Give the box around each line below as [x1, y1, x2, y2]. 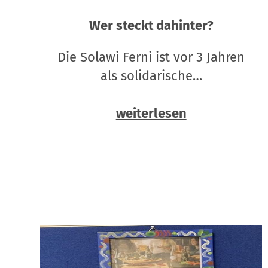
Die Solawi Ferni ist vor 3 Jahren [57, 49, 245, 66]
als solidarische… [100, 68, 202, 84]
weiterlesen [115, 105, 187, 122]
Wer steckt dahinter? [89, 17, 214, 34]
